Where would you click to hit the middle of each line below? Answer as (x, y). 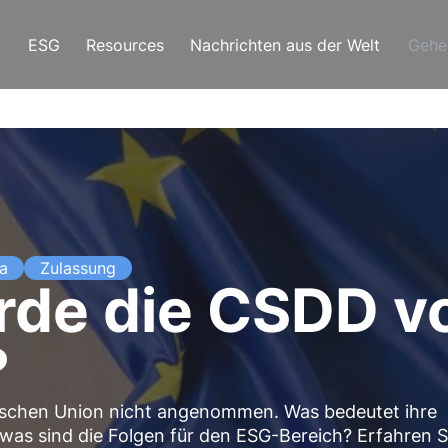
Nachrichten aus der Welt (285, 44)
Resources (125, 44)
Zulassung (78, 268)
